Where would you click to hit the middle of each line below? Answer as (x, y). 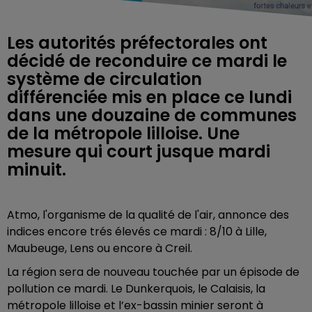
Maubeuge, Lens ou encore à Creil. (101, 248)
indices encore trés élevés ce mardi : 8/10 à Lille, (137, 231)
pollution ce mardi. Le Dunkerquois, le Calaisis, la (136, 288)
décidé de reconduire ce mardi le (147, 61)
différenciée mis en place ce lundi (149, 97)
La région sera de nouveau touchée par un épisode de (153, 272)
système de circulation (104, 79)
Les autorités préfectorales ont (137, 42)
